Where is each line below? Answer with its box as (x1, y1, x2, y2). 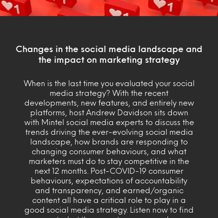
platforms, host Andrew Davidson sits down (30, 109, 188, 115)
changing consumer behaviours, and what (32, 147, 186, 154)
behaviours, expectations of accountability (31, 177, 187, 183)
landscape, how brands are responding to (30, 138, 188, 145)
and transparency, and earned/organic (35, 186, 183, 193)
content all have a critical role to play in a (32, 196, 186, 203)
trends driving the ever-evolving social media (25, 128, 193, 135)
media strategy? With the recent (50, 89, 168, 96)
